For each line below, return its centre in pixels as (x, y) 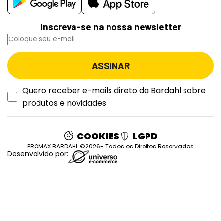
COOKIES (98, 136)
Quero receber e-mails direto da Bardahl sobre (114, 91)
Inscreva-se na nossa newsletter (110, 27)
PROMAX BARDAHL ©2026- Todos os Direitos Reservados (110, 147)
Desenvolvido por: (38, 154)
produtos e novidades (64, 103)
